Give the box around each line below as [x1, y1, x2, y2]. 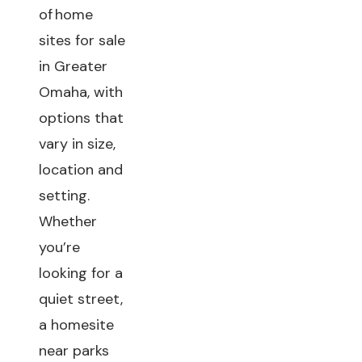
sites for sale [39, 31, 125, 50]
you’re [39, 238, 80, 257]
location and [39, 160, 123, 179]
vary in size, [39, 134, 116, 154]
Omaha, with [39, 82, 123, 102]
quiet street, [39, 289, 123, 309]
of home [39, 5, 93, 24]
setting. [39, 186, 90, 205]
